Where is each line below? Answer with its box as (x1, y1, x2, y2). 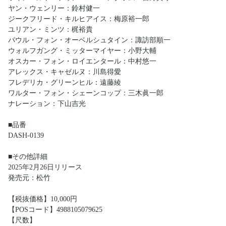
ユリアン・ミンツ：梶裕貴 (8, 25, 93, 33)
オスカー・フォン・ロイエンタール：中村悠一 (8, 57, 156, 65)
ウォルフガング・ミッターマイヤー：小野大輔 (8, 46, 156, 54)
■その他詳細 (8, 152, 47, 160)
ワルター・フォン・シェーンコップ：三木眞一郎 (8, 89, 163, 97)
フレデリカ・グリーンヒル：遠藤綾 (8, 78, 121, 86)
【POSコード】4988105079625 (8, 205, 102, 213)
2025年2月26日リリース (8, 163, 82, 171)
